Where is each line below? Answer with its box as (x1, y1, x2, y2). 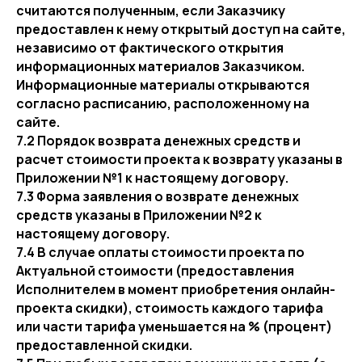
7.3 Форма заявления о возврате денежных (16, 187, 299, 205)
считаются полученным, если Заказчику (16, 2, 285, 19)
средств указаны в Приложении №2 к (16, 206, 262, 224)
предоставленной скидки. (16, 336, 192, 354)
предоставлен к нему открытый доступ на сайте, (16, 20, 346, 38)
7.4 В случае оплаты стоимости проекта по (16, 243, 305, 261)
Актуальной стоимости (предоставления (16, 262, 294, 280)
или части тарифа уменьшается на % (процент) (16, 318, 332, 335)
